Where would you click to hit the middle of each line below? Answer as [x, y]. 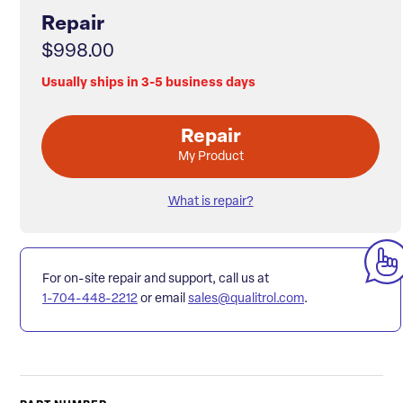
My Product [210, 157]
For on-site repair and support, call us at [156, 280]
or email [163, 300]
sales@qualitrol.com [246, 300]
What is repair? [210, 202]
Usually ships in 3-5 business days [148, 84]
